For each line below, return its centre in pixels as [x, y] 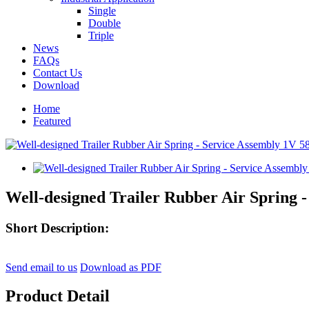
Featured [52, 121]
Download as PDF [121, 267]
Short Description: [57, 228]
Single [102, 11]
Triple [101, 36]
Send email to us [41, 267]
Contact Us [58, 73]
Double [104, 23]
